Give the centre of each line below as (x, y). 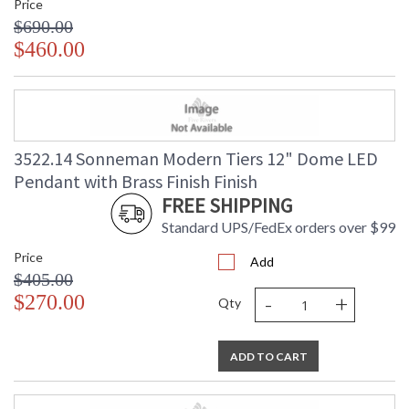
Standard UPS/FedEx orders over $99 (278, 227)
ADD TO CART (268, 357)
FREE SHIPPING (227, 206)
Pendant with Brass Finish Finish (136, 182)
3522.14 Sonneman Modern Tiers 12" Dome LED (196, 159)
